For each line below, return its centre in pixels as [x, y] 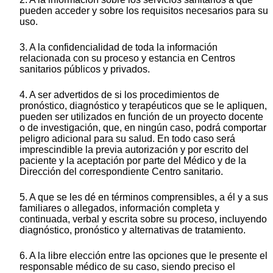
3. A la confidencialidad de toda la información [119, 48]
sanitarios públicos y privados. [85, 69]
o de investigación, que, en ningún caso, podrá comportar [143, 128]
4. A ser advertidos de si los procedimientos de [119, 95]
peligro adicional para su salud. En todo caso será [127, 139]
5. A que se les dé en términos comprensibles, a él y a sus [144, 197]
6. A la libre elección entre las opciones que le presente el [144, 256]
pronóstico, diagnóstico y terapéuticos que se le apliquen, [143, 106]
